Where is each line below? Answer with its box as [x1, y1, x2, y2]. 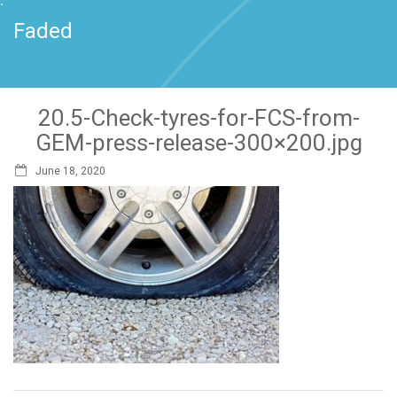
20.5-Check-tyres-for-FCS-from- [37, 105, 360, 131]
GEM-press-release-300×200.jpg [35, 129, 362, 156]
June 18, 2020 [35, 165, 105, 177]
